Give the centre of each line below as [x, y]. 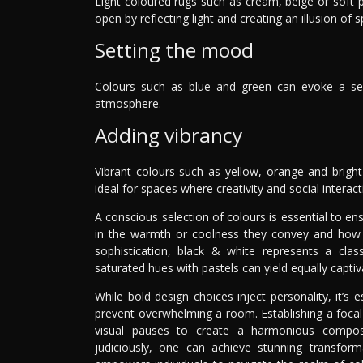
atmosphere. [128, 103]
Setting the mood [174, 49]
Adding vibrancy [169, 135]
